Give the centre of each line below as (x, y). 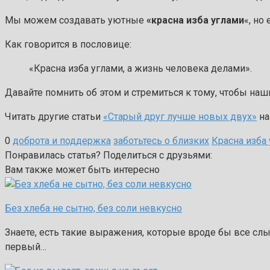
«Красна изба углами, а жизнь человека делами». (140, 69)
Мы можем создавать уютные (76, 20)
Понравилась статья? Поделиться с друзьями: (108, 155)
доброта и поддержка (62, 141)
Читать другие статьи (54, 117)
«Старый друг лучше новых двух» (180, 117)
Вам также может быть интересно (82, 170)
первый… (26, 247)
